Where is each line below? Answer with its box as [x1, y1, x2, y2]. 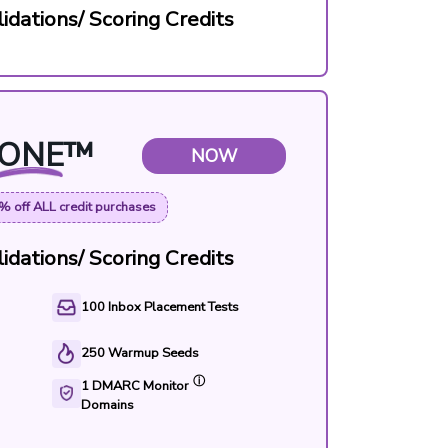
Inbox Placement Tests [107, 297, 239, 316]
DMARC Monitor [91, 376, 189, 395]
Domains [80, 395, 134, 414]
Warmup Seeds [107, 344, 199, 363]
